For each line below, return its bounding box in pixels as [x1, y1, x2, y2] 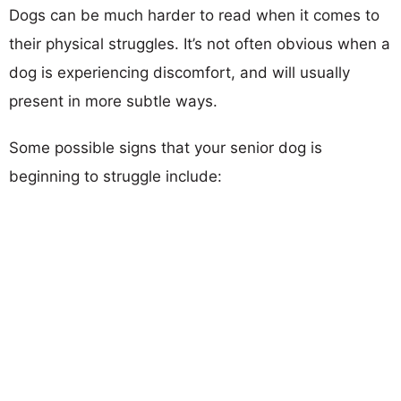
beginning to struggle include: [9, 166, 222, 185]
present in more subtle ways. [9, 91, 218, 110]
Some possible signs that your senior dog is [9, 138, 322, 157]
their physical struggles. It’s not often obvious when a [9, 34, 390, 53]
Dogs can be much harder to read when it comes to [9, 5, 380, 24]
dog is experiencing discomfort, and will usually [9, 63, 350, 81]
